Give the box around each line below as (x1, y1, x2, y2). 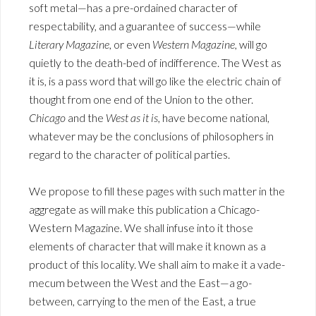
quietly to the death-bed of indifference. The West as (29, 56, 281, 70)
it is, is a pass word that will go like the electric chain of (29, 74, 281, 88)
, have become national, (158, 111, 269, 125)
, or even (109, 37, 152, 51)
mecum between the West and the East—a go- (29, 276, 252, 290)
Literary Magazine (29, 37, 109, 51)
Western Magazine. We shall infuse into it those (29, 221, 253, 235)
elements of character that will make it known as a (29, 239, 266, 253)
